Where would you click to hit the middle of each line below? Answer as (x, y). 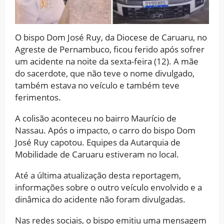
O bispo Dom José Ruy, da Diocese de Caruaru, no (111, 37)
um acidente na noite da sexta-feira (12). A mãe (107, 61)
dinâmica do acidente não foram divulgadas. (100, 199)
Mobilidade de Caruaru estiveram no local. (97, 154)
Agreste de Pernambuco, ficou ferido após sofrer (110, 49)
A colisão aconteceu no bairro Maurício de (96, 118)
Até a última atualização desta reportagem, (98, 175)
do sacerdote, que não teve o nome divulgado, (105, 73)
